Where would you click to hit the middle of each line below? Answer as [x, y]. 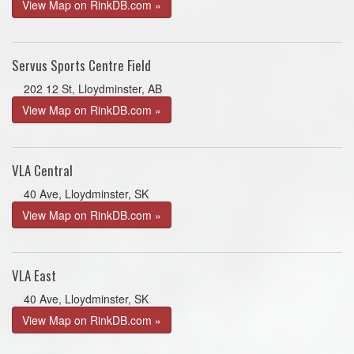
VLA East [34, 275]
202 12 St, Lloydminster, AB [93, 88]
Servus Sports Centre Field [81, 65]
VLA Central [42, 170]
